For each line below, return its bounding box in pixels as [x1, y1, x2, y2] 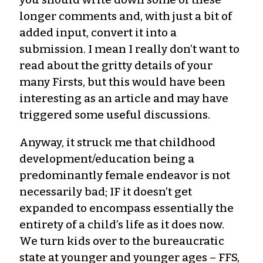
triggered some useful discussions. [19, 107, 210, 122]
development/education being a [19, 151, 194, 166]
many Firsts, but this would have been [19, 75, 225, 89]
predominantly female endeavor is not [19, 168, 230, 182]
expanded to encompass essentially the [19, 201, 234, 215]
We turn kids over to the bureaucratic [19, 234, 224, 248]
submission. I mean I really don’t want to [19, 42, 240, 56]
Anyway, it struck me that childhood [19, 135, 215, 149]
